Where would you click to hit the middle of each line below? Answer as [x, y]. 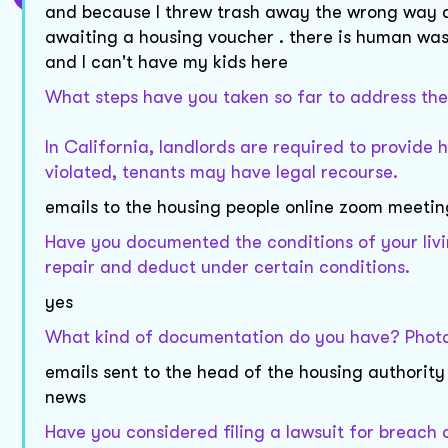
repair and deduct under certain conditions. [227, 267]
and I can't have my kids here [166, 62]
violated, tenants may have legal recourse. [221, 172]
